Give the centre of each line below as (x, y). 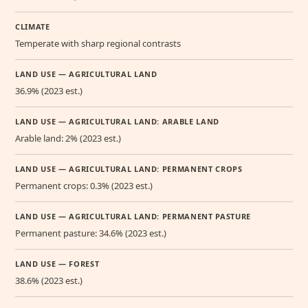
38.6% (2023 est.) (49, 281)
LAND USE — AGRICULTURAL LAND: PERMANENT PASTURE (133, 217)
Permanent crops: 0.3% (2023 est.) (84, 186)
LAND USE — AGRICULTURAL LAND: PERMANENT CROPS (129, 169)
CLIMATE (33, 27)
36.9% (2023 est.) (49, 91)
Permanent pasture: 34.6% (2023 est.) (91, 233)
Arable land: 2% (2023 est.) (68, 139)
